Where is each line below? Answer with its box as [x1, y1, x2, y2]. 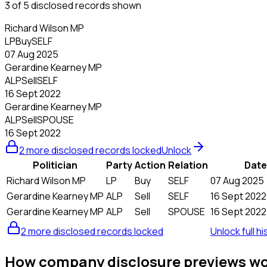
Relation [168, 158, 208, 172]
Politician [33, 158, 77, 172]
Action [135, 158, 166, 172]
